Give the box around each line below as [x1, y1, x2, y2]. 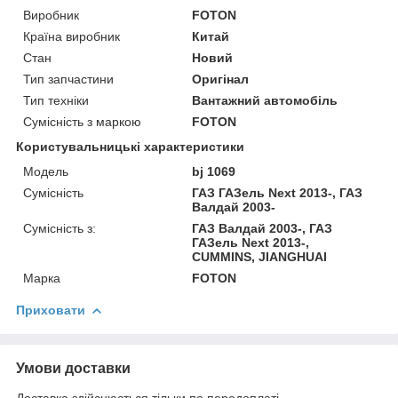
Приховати [16, 302, 85, 317]
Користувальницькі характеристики [16, 139, 244, 154]
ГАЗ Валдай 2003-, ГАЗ [192, 220, 333, 235]
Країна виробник [23, 28, 120, 44]
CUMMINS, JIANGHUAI [192, 249, 328, 264]
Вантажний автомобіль [192, 92, 338, 107]
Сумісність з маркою [23, 114, 141, 129]
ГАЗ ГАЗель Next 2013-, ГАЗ [192, 185, 363, 200]
